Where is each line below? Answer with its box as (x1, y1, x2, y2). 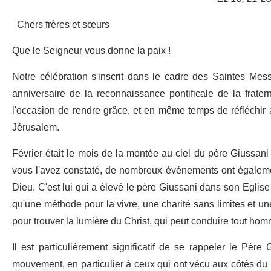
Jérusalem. (12, 117, 59, 139)
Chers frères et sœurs (17, 15, 109, 36)
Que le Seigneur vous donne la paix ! (12, 41, 171, 62)
